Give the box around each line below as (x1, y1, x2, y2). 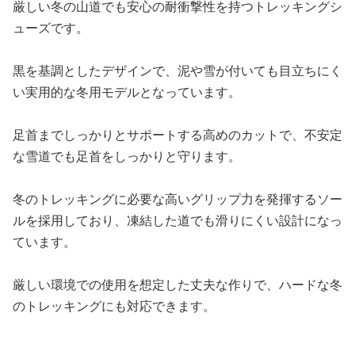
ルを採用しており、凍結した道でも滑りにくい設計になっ (13, 212, 342, 229)
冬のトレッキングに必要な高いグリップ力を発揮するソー (13, 190, 342, 208)
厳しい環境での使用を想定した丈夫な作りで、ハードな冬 (13, 276, 342, 293)
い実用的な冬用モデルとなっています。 (13, 83, 241, 101)
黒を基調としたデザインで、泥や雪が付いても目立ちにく (13, 62, 342, 79)
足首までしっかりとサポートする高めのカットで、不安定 (13, 126, 342, 143)
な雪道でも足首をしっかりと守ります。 (13, 147, 241, 165)
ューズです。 (13, 19, 89, 36)
